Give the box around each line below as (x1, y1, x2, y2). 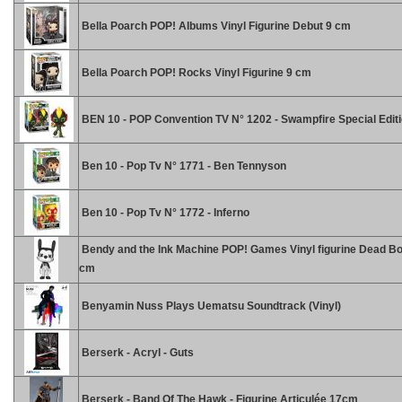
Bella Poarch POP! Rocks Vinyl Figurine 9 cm (79, 66, 311, 79)
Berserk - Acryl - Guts (79, 346, 194, 359)
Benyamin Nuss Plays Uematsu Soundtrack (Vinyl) (79, 300, 341, 312)
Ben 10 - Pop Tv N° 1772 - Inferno (79, 206, 249, 219)
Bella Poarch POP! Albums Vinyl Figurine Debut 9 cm (79, 20, 351, 32)
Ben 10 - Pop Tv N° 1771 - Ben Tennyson (79, 160, 286, 172)
